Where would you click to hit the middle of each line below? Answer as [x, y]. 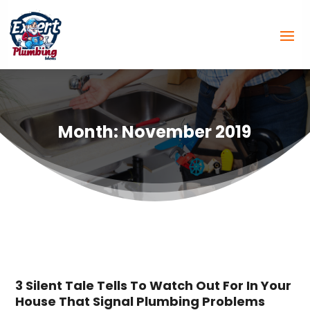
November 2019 [187, 131]
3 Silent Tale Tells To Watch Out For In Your [154, 285]
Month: [90, 131]
